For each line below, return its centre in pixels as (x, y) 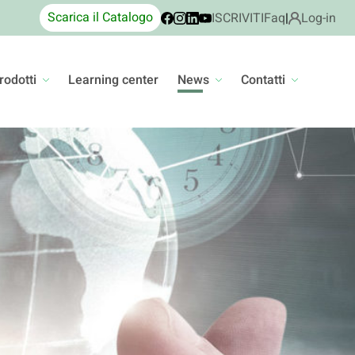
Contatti (263, 80)
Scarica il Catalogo (100, 17)
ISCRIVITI (238, 18)
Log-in (319, 18)
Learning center (113, 80)
